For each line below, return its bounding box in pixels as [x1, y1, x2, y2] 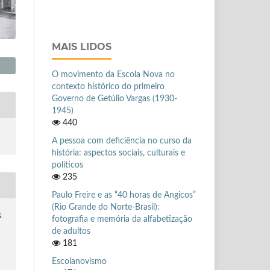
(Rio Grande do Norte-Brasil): [52, 202, 160, 212]
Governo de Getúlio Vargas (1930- [52, 94, 177, 103]
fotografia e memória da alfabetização [52, 215, 192, 224]
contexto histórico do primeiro [52, 82, 165, 91]
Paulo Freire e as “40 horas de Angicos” [52, 190, 196, 199]
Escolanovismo [52, 257, 107, 266]
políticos [52, 160, 83, 169]
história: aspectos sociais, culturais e [52, 148, 185, 157]
